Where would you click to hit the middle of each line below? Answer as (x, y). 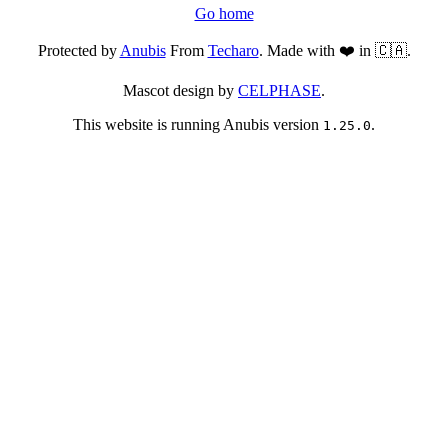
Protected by (78, 51)
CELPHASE (279, 91)
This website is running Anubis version (198, 125)
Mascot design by (180, 91)
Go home (224, 14)
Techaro (233, 51)
